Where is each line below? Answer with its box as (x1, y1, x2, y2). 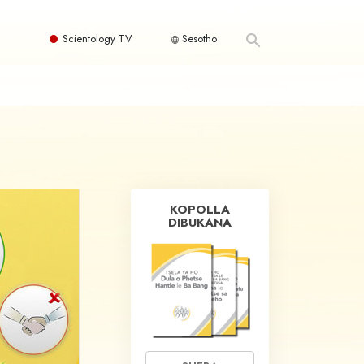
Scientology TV (62, 31, 132, 46)
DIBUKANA (168, 214, 232, 232)
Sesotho (179, 31, 217, 46)
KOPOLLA (170, 201, 230, 219)
